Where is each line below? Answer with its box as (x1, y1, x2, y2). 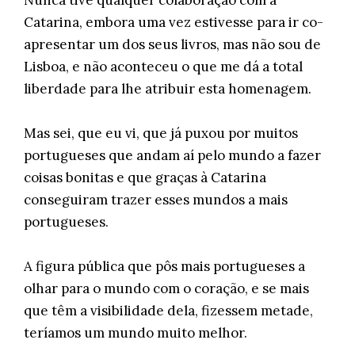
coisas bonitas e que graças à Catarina (24, 169, 266, 186)
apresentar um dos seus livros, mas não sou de (24, 36, 321, 53)
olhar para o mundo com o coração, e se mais (24, 280, 309, 297)
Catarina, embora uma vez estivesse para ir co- (24, 13, 323, 31)
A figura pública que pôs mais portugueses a (24, 258, 305, 275)
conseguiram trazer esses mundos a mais (24, 191, 288, 208)
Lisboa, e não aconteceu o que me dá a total (24, 58, 303, 75)
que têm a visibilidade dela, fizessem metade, (24, 302, 313, 319)
